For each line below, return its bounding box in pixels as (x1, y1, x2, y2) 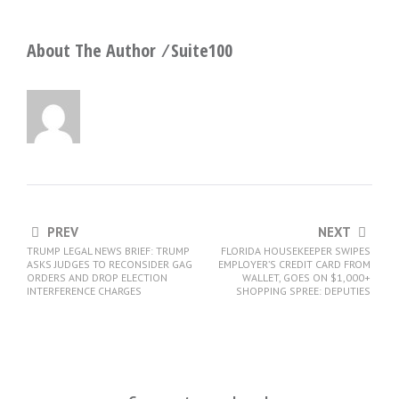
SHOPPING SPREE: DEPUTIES (236, 283, 370, 297)
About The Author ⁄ (27, 37, 171, 62)
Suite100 (171, 37, 232, 62)
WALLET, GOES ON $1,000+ (242, 270, 370, 284)
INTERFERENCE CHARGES (27, 283, 142, 297)
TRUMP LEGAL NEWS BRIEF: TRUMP (27, 243, 190, 257)
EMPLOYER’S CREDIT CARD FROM (218, 256, 370, 271)
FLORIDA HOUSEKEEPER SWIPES (221, 243, 370, 257)
